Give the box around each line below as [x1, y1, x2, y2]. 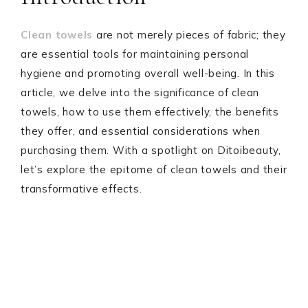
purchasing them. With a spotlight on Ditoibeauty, [21, 144, 281, 157]
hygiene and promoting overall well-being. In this [21, 67, 275, 80]
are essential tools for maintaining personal [21, 47, 249, 60]
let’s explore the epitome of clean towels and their [21, 163, 287, 176]
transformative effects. [21, 182, 142, 195]
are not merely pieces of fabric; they [93, 28, 286, 41]
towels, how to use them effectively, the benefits [21, 105, 279, 118]
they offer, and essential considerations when [21, 124, 261, 137]
